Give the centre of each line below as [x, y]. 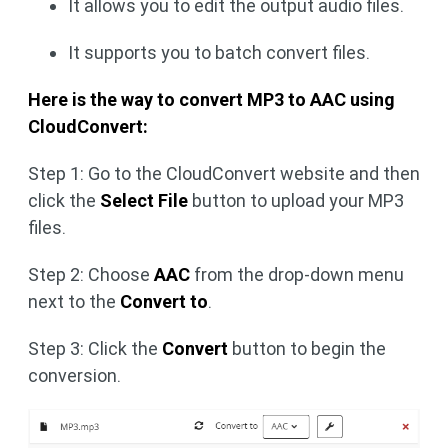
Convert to [164, 301]
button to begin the [307, 348]
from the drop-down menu [297, 274]
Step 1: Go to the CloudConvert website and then [224, 173]
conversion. [74, 375]
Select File [144, 200]
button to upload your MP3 [296, 200]
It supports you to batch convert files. [219, 52]
